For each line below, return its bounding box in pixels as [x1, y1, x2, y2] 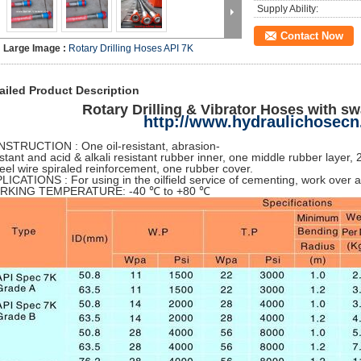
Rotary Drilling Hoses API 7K [68, 43, 193, 54]
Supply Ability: [257, 3, 318, 15]
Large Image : [3, 43, 68, 54]
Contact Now [280, 30, 343, 42]
